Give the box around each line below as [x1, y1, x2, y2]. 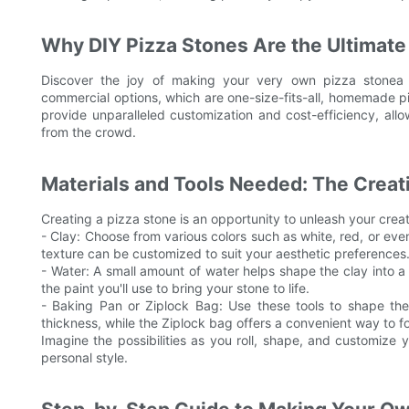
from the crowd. [41, 124, 136, 141]
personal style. [41, 350, 128, 366]
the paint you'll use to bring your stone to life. [41, 280, 309, 297]
